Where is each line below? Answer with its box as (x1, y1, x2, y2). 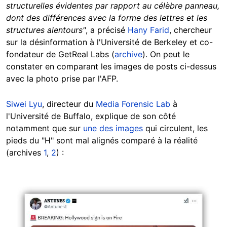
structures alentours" (6, 24, 86, 35)
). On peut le (142, 49, 190, 59)
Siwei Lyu (6, 98, 42, 109)
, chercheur (169, 24, 212, 35)
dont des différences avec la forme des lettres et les (6, 12, 207, 23)
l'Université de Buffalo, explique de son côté (6, 110, 176, 121)
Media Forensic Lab (96, 98, 170, 109)
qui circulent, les (143, 123, 208, 133)
